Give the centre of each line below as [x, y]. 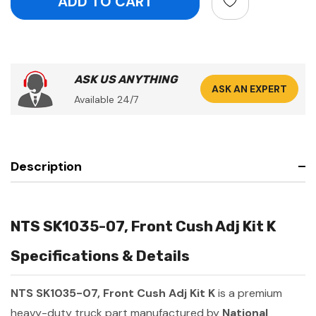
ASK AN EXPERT [249, 89]
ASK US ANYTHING [126, 79]
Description [46, 166]
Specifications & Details [100, 255]
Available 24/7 [106, 99]
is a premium [249, 293]
